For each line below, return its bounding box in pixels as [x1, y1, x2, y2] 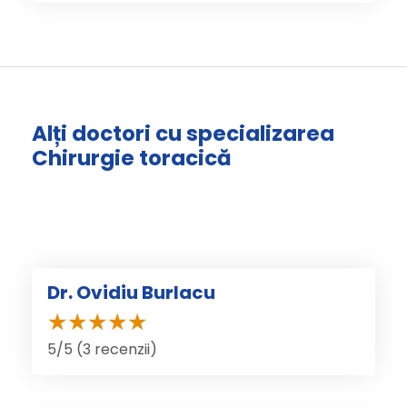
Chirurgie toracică [32, 143, 232, 173]
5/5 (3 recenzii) [47, 339, 157, 361]
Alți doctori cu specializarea [32, 118, 334, 148]
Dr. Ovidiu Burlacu [47, 280, 215, 306]
